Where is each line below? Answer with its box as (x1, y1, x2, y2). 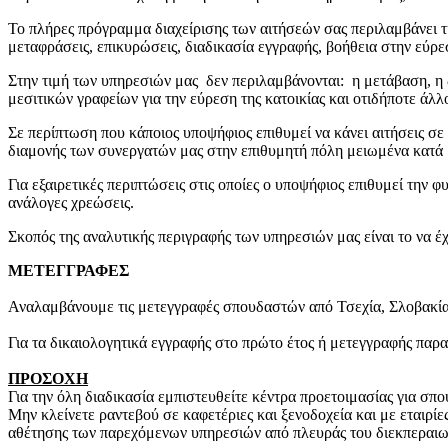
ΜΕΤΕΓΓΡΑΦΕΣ (8, 262, 129, 280)
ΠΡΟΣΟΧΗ (8, 370, 88, 388)
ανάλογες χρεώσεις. (8, 194, 134, 212)
